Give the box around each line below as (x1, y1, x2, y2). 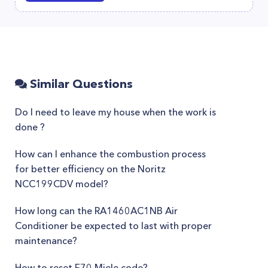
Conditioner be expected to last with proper (15, 220, 212, 232)
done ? (15, 121, 45, 133)
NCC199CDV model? (15, 178, 108, 190)
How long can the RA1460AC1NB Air (15, 205, 178, 217)
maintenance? (15, 234, 77, 246)
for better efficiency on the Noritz (15, 163, 166, 175)
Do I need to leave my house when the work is (15, 106, 216, 118)
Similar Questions (27, 77, 133, 91)
